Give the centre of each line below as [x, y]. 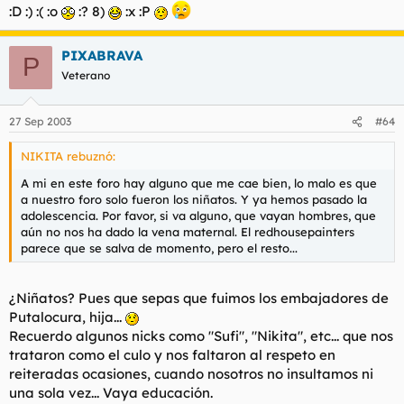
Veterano [86, 75]
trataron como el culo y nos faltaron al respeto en [172, 354]
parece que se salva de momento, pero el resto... [159, 248]
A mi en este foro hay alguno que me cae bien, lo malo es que [199, 183]
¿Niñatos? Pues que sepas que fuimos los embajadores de [199, 298]
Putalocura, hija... [67, 317]
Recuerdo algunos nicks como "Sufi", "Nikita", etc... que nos [201, 335]
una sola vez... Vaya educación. [111, 392]
